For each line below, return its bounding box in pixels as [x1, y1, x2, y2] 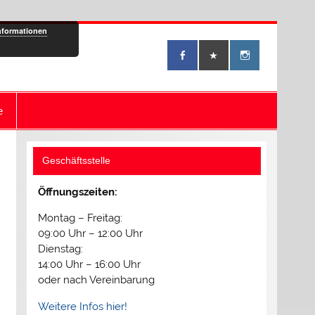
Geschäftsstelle [42, 155, 111, 167]
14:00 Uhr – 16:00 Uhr [37, 258, 141, 271]
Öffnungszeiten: [37, 186, 117, 199]
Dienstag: [37, 243, 83, 256]
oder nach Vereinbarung [37, 274, 155, 287]
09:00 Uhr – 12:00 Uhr [37, 227, 143, 240]
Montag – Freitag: [37, 212, 122, 225]
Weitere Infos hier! [37, 300, 127, 313]
